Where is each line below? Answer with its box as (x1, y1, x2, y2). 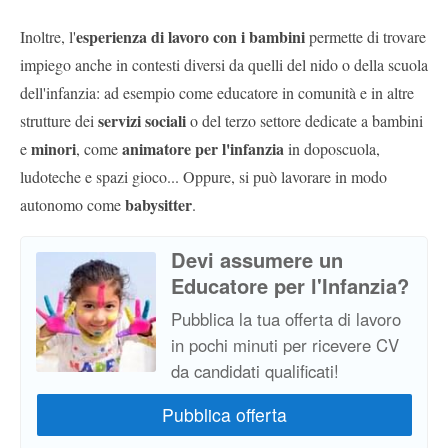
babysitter (125, 192, 192, 216)
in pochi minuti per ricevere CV (171, 332, 399, 357)
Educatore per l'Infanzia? (171, 270, 409, 300)
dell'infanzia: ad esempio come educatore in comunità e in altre (20, 81, 414, 103)
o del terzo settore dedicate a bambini (190, 109, 423, 131)
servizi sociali (98, 108, 190, 132)
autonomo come (20, 193, 125, 215)
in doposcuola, (284, 137, 380, 159)
